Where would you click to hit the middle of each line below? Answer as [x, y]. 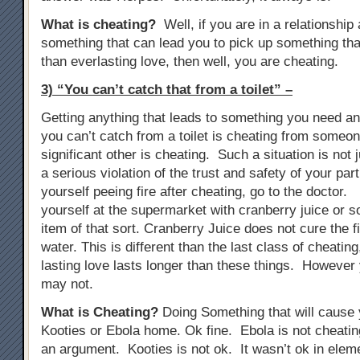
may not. [67, 284]
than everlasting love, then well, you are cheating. [190, 61]
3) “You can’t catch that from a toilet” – [167, 90]
